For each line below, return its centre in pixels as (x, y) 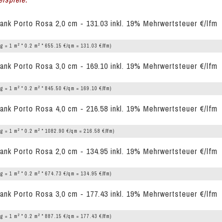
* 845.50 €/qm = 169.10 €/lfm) (76, 88)
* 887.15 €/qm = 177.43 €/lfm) (76, 216)
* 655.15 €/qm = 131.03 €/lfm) (76, 46)
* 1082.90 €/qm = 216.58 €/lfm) (77, 131)
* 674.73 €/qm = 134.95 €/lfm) (76, 174)
